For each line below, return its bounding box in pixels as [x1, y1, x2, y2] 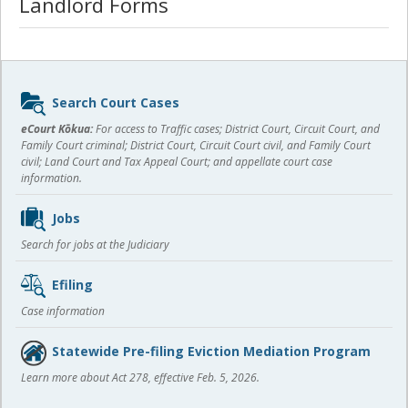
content [15, 105, 76, 126]
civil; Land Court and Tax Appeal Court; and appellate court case [21, 154, 332, 169]
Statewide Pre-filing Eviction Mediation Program [52, 342, 371, 360]
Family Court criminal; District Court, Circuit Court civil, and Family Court [21, 138, 371, 153]
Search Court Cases [52, 93, 179, 111]
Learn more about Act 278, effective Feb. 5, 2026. [21, 370, 260, 385]
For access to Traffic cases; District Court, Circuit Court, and [93, 121, 380, 137]
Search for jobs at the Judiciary [21, 237, 169, 252]
